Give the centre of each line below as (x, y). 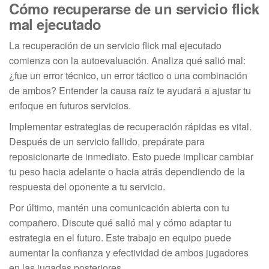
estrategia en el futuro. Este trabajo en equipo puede (120, 238)
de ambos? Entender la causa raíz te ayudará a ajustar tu (130, 91)
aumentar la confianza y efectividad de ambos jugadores (129, 253)
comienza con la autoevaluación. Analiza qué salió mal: (127, 61)
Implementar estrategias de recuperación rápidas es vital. (130, 127)
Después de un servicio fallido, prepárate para (107, 142)
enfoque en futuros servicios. (70, 106)
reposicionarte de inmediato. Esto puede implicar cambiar (131, 157)
